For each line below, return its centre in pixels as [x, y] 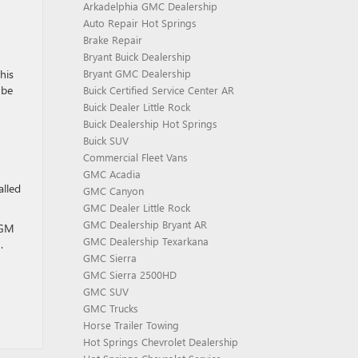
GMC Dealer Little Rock [136, 207]
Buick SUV [105, 140]
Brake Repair [112, 40]
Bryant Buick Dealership [137, 56]
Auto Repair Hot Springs [139, 23]
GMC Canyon [113, 191]
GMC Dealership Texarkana [145, 241]
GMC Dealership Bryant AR [145, 224]
